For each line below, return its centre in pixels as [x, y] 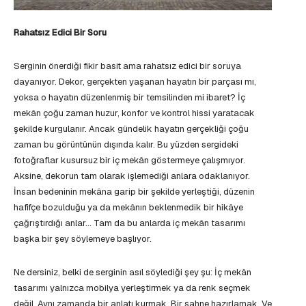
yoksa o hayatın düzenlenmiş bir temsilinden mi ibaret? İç [129, 97]
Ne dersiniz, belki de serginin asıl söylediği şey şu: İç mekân [133, 272]
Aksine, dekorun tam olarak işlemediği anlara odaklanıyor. [132, 176]
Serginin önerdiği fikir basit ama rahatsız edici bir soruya [127, 66]
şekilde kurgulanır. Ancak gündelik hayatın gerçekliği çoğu [131, 128]
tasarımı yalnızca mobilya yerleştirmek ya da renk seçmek [132, 288]
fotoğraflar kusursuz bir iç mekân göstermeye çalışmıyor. [129, 160]
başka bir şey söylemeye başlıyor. [83, 238]
